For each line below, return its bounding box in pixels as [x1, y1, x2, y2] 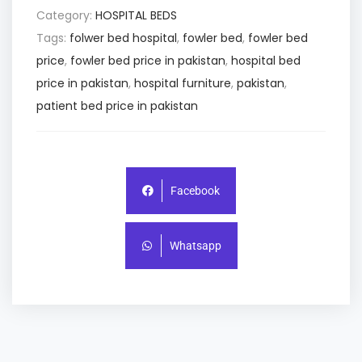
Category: [36, 6, 95, 23]
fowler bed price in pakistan [70, 52, 225, 69]
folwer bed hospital [69, 29, 177, 46]
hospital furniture [134, 74, 231, 91]
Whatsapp [169, 238, 221, 252]
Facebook [170, 183, 220, 197]
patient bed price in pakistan [36, 97, 198, 114]
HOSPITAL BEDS [95, 6, 177, 23]
